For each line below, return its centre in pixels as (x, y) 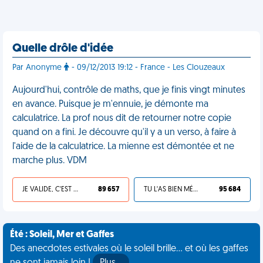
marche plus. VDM (50, 161)
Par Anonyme (38, 68)
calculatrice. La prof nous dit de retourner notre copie (122, 119)
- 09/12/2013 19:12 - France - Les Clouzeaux (147, 68)
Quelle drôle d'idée (63, 49)
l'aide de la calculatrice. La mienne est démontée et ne (123, 147)
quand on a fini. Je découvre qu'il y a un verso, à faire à (124, 133)
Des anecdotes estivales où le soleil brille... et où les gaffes (129, 249)
